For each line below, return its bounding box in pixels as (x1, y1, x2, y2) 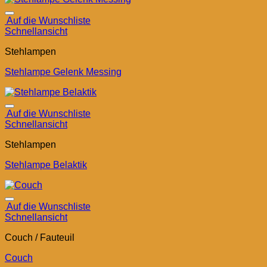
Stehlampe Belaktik (5, 160, 87, 170)
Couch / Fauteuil (5, 232, 74, 243)
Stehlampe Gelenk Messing (5, 67, 122, 77)
